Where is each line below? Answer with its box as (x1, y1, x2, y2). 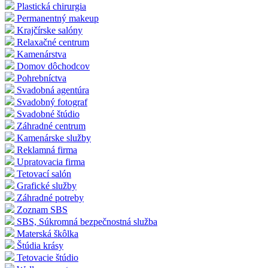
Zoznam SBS (17, 205, 68, 215)
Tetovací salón (17, 169, 71, 179)
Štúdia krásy (17, 240, 63, 251)
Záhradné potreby (17, 193, 84, 203)
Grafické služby (17, 181, 77, 191)
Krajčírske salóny (17, 25, 83, 36)
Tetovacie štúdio (17, 252, 78, 263)
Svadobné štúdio (17, 109, 80, 120)
